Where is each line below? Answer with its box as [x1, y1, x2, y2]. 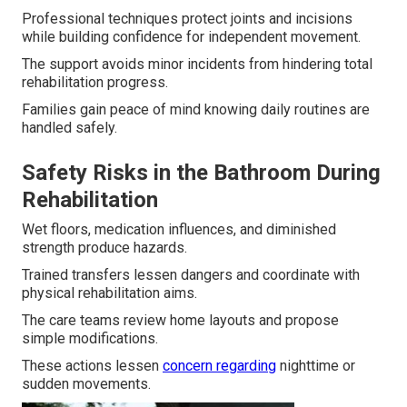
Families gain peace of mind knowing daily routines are [22, 101, 370, 119]
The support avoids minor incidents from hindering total [22, 55, 372, 74]
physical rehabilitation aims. [22, 284, 197, 303]
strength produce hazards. [22, 239, 187, 257]
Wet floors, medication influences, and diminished [22, 221, 336, 239]
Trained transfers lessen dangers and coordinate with [22, 266, 360, 284]
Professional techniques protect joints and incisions [22, 10, 352, 28]
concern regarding [163, 357, 276, 375]
